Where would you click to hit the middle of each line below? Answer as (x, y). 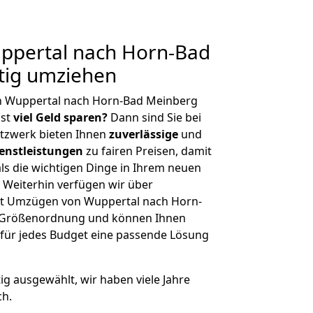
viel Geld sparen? (60, 117)
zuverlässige (144, 134)
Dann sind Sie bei (154, 117)
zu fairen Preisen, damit (147, 151)
